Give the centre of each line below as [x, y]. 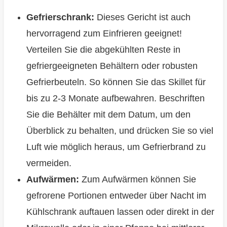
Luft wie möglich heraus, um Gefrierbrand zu [116, 147]
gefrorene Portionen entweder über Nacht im [116, 196]
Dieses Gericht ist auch [142, 17]
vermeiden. [49, 163]
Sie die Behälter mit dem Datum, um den [108, 115]
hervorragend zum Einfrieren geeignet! [104, 34]
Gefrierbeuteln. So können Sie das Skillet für [116, 82]
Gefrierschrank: [60, 17]
